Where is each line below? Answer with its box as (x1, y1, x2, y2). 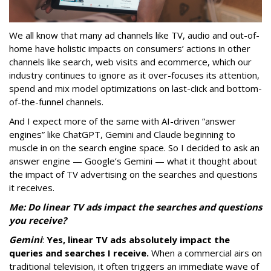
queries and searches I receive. (9, 246, 149, 259)
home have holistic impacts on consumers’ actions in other (9, 42, 250, 54)
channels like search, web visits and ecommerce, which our (9, 55, 252, 68)
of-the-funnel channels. (9, 95, 103, 108)
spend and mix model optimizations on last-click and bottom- (9, 82, 262, 94)
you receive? (9, 214, 67, 226)
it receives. (9, 181, 54, 194)
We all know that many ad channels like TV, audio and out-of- (9, 28, 260, 41)
